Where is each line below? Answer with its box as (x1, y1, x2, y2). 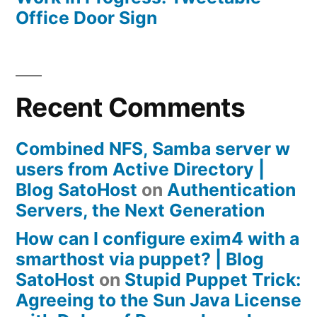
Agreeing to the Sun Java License (16, 289, 301, 311)
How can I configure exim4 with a (16, 228, 299, 250)
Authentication (167, 179, 296, 201)
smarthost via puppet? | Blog (16, 248, 264, 270)
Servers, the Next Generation (16, 200, 265, 221)
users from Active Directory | (16, 158, 265, 180)
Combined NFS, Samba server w (16, 138, 290, 160)
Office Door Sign (16, 7, 157, 29)
